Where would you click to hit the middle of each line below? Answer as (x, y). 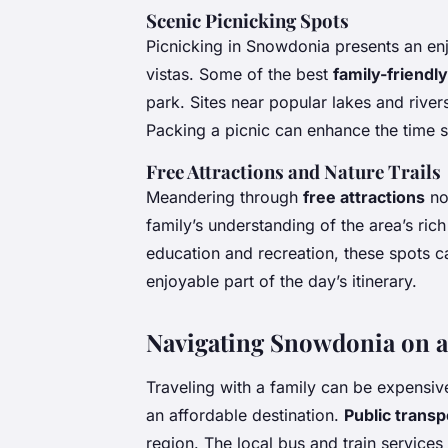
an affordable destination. (245, 414)
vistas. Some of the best (239, 73)
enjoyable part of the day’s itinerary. (281, 280)
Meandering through (224, 196)
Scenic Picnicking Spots (247, 20)
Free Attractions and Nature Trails (293, 171)
